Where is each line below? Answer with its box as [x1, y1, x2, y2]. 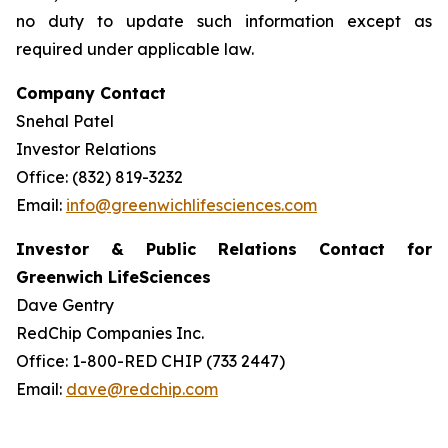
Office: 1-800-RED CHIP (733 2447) [16, 351, 285, 371]
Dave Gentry [16, 295, 114, 315]
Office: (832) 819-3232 [16, 167, 183, 187]
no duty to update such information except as [16, 11, 432, 31]
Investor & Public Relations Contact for [16, 239, 432, 259]
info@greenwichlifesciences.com [66, 195, 317, 215]
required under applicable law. [16, 39, 254, 59]
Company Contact [16, 83, 166, 103]
